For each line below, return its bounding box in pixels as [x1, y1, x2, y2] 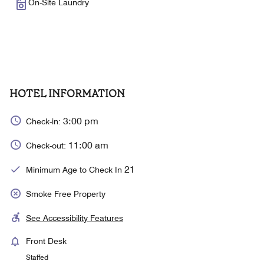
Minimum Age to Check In [26, 165, 124, 175]
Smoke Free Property [26, 189, 105, 199]
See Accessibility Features [26, 213, 123, 223]
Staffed [26, 252, 48, 262]
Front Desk [26, 236, 67, 246]
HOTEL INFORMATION [9, 86, 125, 101]
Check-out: [26, 141, 68, 151]
